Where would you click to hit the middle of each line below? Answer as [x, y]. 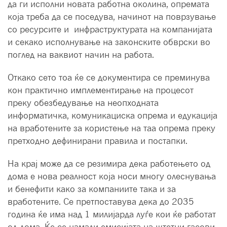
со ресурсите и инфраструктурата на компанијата [111, 29]
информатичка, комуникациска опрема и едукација [112, 116]
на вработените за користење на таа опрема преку [111, 128]
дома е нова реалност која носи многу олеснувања [112, 176]
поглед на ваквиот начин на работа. [81, 55]
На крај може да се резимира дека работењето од [109, 164]
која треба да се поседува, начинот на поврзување [112, 17]
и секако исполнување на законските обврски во [109, 42]
